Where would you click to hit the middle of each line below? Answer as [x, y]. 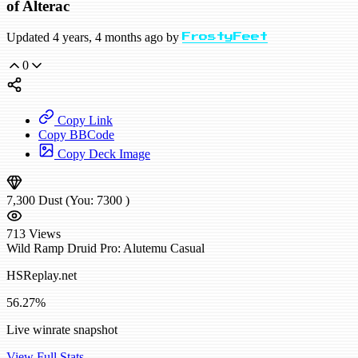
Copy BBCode [76, 135]
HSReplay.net [42, 276]
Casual [187, 249]
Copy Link [84, 121]
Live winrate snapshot [62, 330]
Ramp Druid [65, 249]
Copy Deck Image [102, 154]
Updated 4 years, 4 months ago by [94, 38]
